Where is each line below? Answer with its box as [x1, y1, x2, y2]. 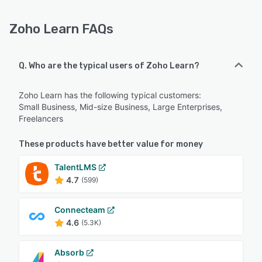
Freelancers [19, 113, 63, 123]
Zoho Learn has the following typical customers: [19, 89, 201, 100]
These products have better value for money [19, 139, 203, 149]
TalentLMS [54, 161, 96, 172]
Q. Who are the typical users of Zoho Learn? [19, 60, 199, 71]
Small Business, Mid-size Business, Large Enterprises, [19, 101, 222, 112]
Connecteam [54, 204, 105, 215]
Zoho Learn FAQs [9, 20, 113, 37]
